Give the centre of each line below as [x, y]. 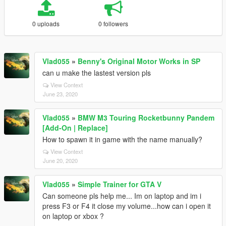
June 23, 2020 [60, 94]
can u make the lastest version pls [97, 73]
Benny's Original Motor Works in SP [139, 61]
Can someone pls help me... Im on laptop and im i [122, 196]
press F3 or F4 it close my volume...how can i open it [127, 206]
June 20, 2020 [60, 160]
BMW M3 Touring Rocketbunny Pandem [146, 118]
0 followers [114, 23]
